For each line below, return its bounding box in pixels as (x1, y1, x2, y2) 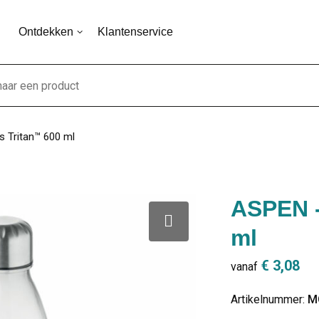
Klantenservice (97, 26, 173, 38)
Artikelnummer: (230, 293, 308, 306)
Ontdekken (18, 26, 73, 38)
